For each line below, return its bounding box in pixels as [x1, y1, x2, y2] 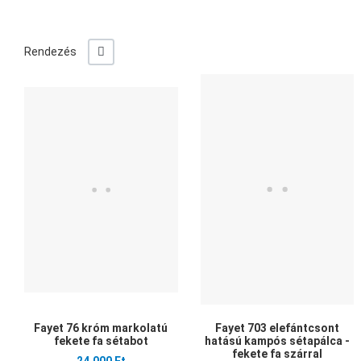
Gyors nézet [182, 146, 246, 160]
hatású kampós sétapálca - [204, 334, 350, 348]
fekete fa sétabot [53, 334, 148, 348]
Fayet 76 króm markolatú [34, 322, 168, 335]
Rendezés [24, 44, 77, 58]
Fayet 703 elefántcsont [214, 322, 339, 335]
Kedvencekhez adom [182, 76, 291, 89]
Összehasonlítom [182, 111, 276, 125]
